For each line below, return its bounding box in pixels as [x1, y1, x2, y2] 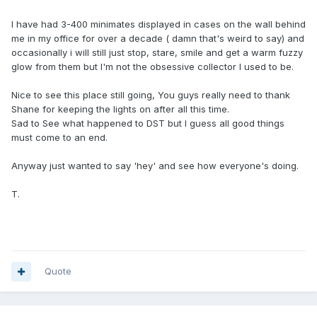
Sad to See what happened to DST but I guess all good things [11, 117, 284, 129]
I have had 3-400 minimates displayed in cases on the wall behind [11, 18, 306, 30]
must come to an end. [11, 132, 108, 144]
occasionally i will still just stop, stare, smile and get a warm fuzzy [11, 47, 303, 59]
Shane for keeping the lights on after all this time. [11, 103, 229, 115]
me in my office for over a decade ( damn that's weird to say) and [11, 33, 304, 45]
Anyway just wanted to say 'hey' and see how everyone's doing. [11, 160, 299, 172]
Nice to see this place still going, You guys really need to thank [11, 89, 290, 101]
